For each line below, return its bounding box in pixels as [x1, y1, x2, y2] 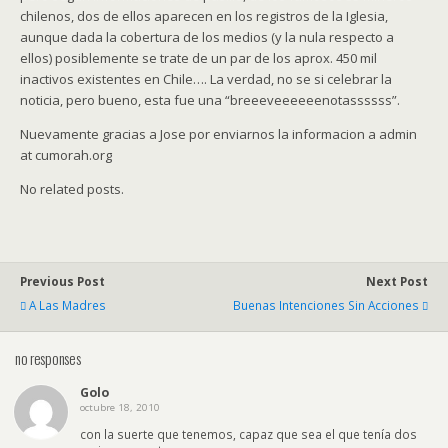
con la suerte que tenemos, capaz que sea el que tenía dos [80, 426, 417, 443]
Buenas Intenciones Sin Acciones [233, 297, 419, 313]
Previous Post [20, 273, 105, 289]
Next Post [366, 273, 428, 289]
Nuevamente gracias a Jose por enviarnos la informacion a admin [20, 125, 417, 143]
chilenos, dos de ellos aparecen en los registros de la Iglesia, [20, 7, 388, 25]
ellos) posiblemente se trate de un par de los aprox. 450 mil [20, 49, 377, 67]
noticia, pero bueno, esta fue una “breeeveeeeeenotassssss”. [20, 91, 400, 109]
